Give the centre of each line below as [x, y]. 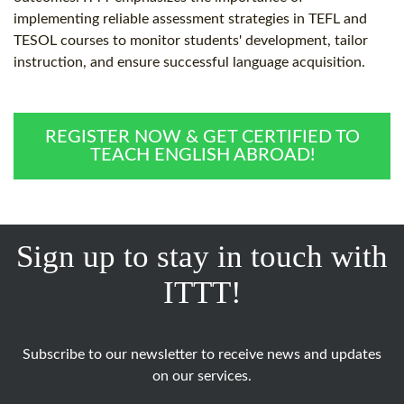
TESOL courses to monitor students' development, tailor [191, 41]
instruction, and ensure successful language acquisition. [189, 63]
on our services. [202, 376]
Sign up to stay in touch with [202, 257]
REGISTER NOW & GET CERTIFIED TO [202, 138]
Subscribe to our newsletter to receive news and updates [202, 355]
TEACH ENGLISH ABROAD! [202, 156]
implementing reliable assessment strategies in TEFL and [190, 19]
